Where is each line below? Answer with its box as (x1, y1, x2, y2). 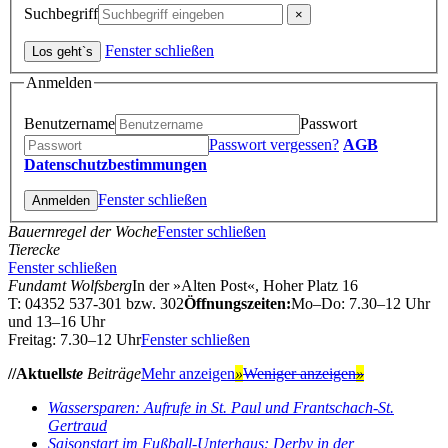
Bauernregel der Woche (8, 222, 157, 240)
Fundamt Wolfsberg (8, 276, 132, 294)
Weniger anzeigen (243, 364, 356, 382)
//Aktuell (8, 364, 66, 382)
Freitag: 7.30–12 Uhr (8, 330, 141, 348)
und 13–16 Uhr (8, 312, 105, 330)
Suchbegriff (24, 4, 98, 22)
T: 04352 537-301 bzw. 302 (8, 294, 184, 312)
